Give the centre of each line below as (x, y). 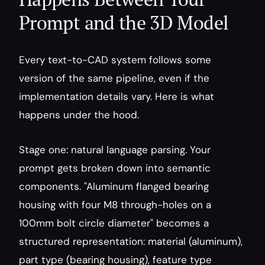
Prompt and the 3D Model (124, 22)
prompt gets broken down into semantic (115, 168)
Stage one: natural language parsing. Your (115, 150)
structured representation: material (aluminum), (131, 241)
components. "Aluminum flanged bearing (114, 186)
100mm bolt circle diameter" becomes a (114, 223)
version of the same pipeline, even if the (114, 78)
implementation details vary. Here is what (117, 96)
